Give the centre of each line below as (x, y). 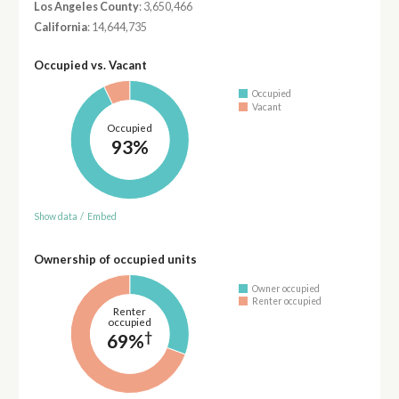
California (60, 27)
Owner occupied (286, 288)
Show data (55, 217)
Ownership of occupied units (115, 260)
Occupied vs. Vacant (90, 65)
